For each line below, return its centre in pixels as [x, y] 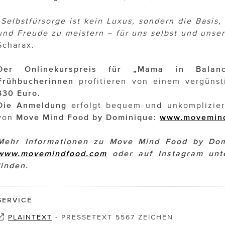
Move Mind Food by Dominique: [86, 117]
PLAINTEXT [30, 217]
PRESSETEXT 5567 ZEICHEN [117, 217]
